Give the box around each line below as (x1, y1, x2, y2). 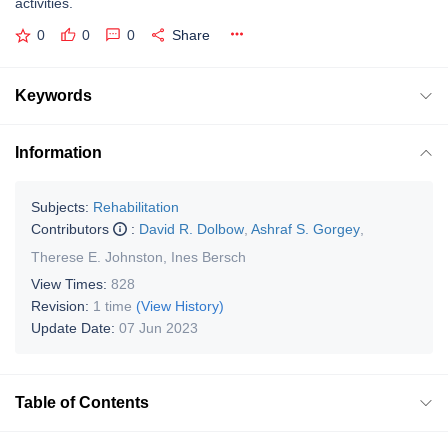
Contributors (31, 220, 113, 237)
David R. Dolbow (139, 220, 244, 237)
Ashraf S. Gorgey (251, 220, 360, 237)
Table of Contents (15, 393, 149, 411)
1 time (93, 297, 132, 314)
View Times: (31, 275, 111, 292)
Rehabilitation (93, 198, 179, 215)
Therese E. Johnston (31, 248, 163, 265)
